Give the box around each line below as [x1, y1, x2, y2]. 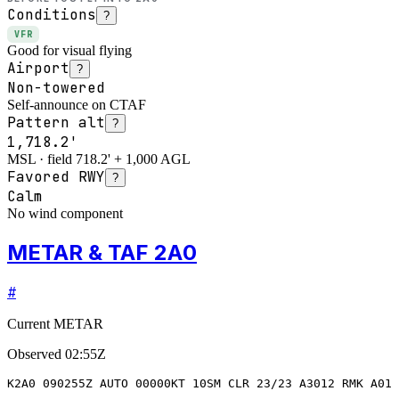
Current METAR [7, 315, 103, 331]
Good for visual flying [7, 42, 132, 58]
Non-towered [7, 77, 105, 97]
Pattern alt [7, 112, 105, 132]
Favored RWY [7, 167, 105, 186]
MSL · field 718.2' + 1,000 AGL [7, 151, 191, 167]
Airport [7, 58, 69, 77]
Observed [7, 346, 61, 362]
